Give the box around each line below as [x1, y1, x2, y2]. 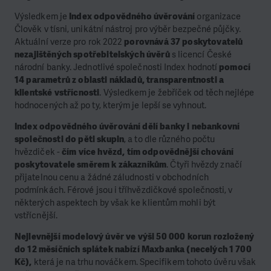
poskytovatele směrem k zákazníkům [15, 158, 167, 171]
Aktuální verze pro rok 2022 [15, 35, 125, 48]
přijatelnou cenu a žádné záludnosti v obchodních [15, 171, 209, 184]
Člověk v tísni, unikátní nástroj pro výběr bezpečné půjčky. [15, 22, 241, 35]
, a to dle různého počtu [124, 133, 215, 146]
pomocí [219, 60, 251, 73]
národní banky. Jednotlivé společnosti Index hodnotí [15, 60, 220, 73]
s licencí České [169, 48, 232, 60]
